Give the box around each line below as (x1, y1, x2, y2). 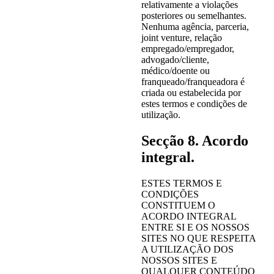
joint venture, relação (141, 32, 222, 43)
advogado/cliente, (141, 54, 209, 65)
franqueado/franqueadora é (141, 76, 245, 87)
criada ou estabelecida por (141, 87, 241, 98)
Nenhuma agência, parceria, (141, 21, 249, 32)
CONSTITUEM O (141, 200, 215, 211)
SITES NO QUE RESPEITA (141, 233, 256, 244)
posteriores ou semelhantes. (141, 10, 246, 21)
